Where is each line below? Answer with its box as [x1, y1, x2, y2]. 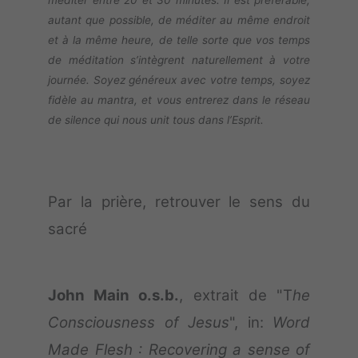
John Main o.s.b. [48, 286, 180, 305]
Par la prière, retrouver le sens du [48, 193, 310, 212]
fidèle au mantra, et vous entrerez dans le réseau [48, 93, 310, 107]
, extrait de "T [179, 286, 293, 305]
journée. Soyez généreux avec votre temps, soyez [48, 74, 310, 87]
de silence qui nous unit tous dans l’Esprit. [48, 113, 264, 127]
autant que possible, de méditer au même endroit [48, 14, 310, 27]
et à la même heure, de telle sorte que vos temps [48, 34, 310, 47]
